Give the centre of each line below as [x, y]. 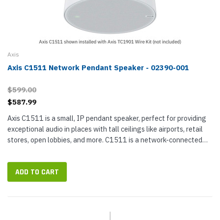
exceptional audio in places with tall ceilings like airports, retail [105, 129]
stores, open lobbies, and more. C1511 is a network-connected [105, 140]
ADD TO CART [37, 172]
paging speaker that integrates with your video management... [105, 151]
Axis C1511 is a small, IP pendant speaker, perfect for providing [107, 118]
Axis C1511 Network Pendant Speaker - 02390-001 [98, 68]
